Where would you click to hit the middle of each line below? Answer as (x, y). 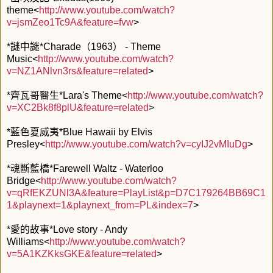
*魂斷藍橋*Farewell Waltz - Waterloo (85, 168)
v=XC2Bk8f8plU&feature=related (78, 107)
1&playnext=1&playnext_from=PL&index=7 (100, 205)
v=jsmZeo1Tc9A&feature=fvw (70, 22)
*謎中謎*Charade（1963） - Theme (84, 46)
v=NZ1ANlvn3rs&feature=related (77, 71)
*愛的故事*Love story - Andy (67, 229)
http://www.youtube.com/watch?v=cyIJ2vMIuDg (146, 144)
